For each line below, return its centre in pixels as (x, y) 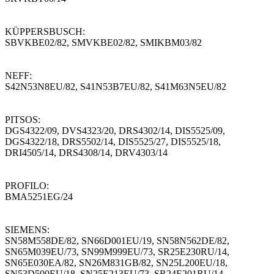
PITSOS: (23, 120)
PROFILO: (27, 186)
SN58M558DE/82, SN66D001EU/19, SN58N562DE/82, (117, 241)
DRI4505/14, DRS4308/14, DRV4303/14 (86, 153)
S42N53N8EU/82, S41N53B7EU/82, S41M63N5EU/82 (116, 87)
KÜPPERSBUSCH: (45, 31)
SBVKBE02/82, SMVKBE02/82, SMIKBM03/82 (103, 43)
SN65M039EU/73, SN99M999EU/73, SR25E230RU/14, (117, 252)
